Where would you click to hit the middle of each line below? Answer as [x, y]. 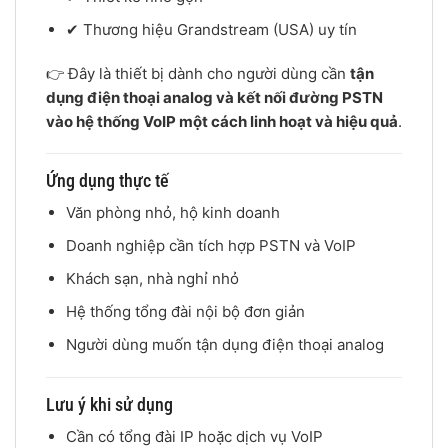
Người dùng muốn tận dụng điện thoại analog [224, 345]
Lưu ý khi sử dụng [109, 404]
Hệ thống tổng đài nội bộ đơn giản [185, 312]
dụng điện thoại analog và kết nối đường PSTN [214, 97]
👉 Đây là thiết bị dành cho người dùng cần [198, 73]
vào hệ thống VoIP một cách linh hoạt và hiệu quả [222, 121]
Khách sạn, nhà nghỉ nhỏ [152, 279]
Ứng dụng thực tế [107, 181]
